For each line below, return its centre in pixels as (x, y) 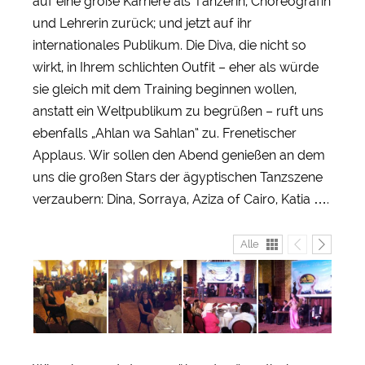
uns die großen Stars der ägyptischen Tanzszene (178, 177)
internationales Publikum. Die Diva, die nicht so (169, 45)
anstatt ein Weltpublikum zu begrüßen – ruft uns (178, 111)
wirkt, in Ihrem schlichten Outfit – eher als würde (176, 67)
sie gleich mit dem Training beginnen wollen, (165, 89)
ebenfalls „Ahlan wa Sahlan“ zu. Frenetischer (165, 133)
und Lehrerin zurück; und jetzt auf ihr (142, 23)
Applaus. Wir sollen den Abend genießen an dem (179, 155)
